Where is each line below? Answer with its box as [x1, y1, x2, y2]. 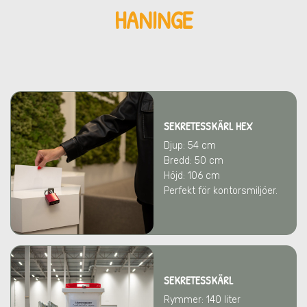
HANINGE [114, 3, 193, 36]
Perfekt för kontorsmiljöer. [164, 185, 278, 197]
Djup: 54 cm [164, 140, 216, 151]
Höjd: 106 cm [164, 170, 220, 182]
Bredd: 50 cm [164, 155, 223, 167]
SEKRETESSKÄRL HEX [164, 119, 253, 134]
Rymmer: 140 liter [164, 294, 241, 306]
